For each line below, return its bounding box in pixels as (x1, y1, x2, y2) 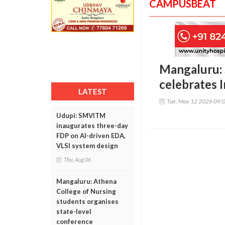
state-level (56, 207, 91, 215)
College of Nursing (56, 187, 116, 195)
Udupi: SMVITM (56, 111, 105, 120)
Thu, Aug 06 (64, 156, 91, 163)
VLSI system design (56, 142, 118, 150)
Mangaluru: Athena (56, 177, 117, 185)
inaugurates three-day (56, 122, 128, 130)
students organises (56, 197, 119, 205)
